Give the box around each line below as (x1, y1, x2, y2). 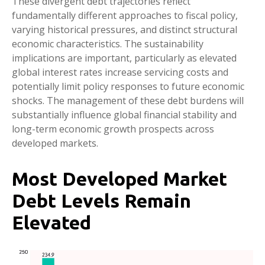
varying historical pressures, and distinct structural (12, 23, 237, 36)
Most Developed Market (12, 168, 227, 189)
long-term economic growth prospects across (12, 122, 214, 135)
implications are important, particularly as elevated (12, 51, 237, 64)
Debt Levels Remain (12, 190, 191, 211)
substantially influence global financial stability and (12, 108, 237, 121)
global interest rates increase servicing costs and (12, 66, 228, 79)
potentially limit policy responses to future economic (12, 80, 244, 93)
